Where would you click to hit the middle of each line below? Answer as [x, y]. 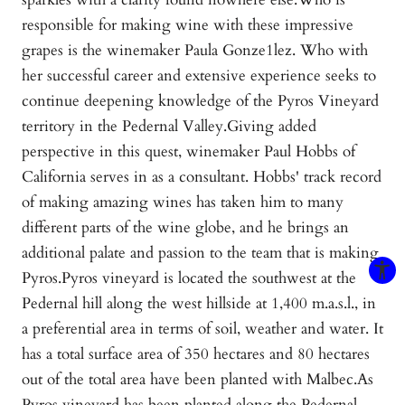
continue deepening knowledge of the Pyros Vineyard [200, 101]
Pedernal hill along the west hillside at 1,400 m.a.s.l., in [199, 304]
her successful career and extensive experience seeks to [199, 76]
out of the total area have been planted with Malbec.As [198, 380]
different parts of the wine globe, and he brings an [185, 228]
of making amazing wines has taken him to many [183, 202]
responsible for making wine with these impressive [188, 25]
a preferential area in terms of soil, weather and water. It [202, 329]
